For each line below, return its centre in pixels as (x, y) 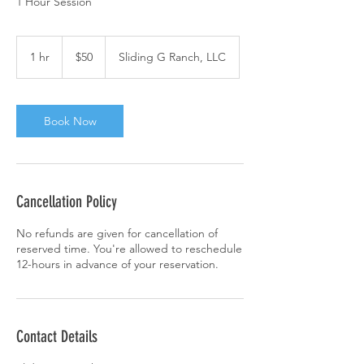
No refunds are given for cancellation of (117, 233)
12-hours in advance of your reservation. (117, 264)
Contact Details (57, 336)
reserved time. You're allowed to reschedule (129, 249)
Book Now (70, 121)
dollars (75, 59)
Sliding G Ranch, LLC (172, 57)
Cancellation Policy (67, 201)
